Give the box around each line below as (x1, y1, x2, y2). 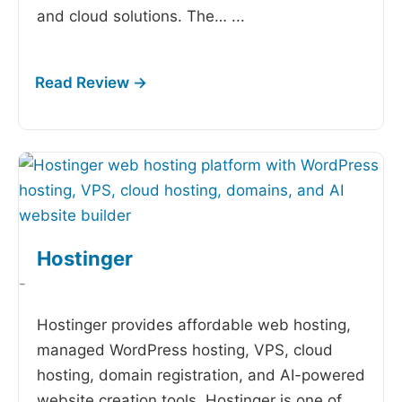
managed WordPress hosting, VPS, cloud (37, 341, 333, 359)
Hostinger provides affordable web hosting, (37, 316, 351, 334)
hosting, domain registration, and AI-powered (37, 366, 365, 384)
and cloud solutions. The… (37, 7, 232, 25)
